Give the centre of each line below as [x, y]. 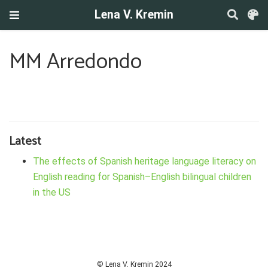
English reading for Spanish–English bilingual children [142, 176]
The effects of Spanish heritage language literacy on [144, 161]
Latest [25, 141]
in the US [52, 192]
